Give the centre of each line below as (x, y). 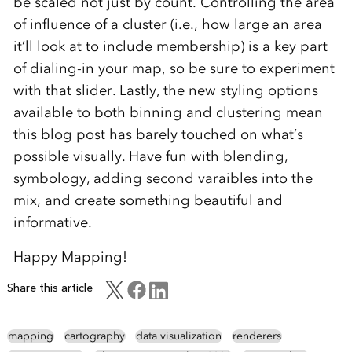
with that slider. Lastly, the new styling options (165, 90)
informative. (54, 222)
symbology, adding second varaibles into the (163, 178)
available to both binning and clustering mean (168, 112)
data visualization (178, 335)
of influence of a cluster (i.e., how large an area (167, 24)
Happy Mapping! (70, 257)
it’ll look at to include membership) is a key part (170, 46)
